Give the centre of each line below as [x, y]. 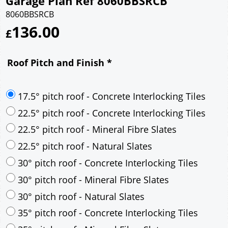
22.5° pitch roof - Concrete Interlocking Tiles [112, 177]
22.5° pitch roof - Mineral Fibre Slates [97, 194]
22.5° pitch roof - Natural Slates [85, 210]
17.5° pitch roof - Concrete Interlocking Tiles [112, 160]
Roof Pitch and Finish [57, 62]
